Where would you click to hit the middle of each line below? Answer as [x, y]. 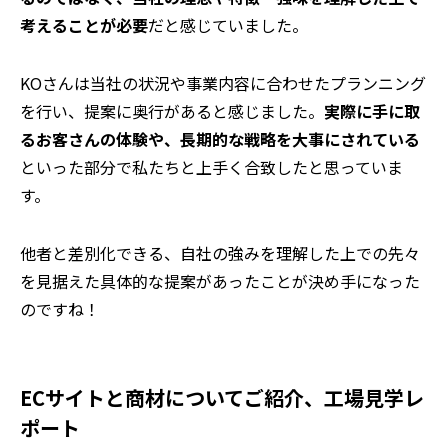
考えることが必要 [84, 25]
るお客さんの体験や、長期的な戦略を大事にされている [220, 139]
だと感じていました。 [228, 25]
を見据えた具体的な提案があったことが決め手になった [220, 281]
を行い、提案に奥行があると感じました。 [172, 111]
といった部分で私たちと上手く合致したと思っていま [211, 167]
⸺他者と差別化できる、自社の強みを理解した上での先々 [220, 253]
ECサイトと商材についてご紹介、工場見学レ [222, 398]
